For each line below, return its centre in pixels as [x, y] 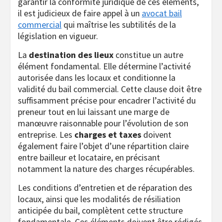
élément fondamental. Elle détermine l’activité [104, 66]
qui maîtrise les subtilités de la [119, 24]
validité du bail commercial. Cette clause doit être [110, 89]
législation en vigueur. [58, 36]
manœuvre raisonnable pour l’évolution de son [103, 123]
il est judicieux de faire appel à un [80, 13]
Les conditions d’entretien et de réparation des [105, 187]
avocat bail [162, 13]
